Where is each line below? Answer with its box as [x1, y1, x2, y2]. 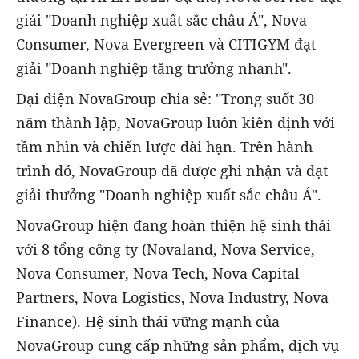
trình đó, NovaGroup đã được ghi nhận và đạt [16, 160, 328, 180]
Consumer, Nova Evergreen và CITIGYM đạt [16, 34, 316, 54]
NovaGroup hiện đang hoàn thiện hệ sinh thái [16, 215, 331, 235]
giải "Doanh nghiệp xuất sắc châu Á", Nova [16, 10, 307, 30]
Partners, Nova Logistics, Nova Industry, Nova [16, 287, 329, 307]
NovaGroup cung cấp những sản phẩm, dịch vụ [16, 335, 339, 355]
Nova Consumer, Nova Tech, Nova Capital [16, 263, 300, 283]
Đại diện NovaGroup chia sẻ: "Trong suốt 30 [16, 88, 314, 108]
